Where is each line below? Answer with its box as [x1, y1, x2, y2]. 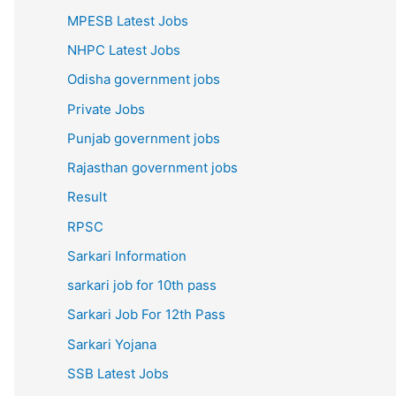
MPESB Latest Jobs [67, 11, 188, 29]
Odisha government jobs [67, 71, 220, 88]
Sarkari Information [67, 247, 187, 264]
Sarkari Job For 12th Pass [67, 306, 225, 324]
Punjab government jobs [67, 129, 220, 147]
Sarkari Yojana [67, 335, 156, 353]
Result [67, 188, 107, 206]
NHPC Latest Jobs [67, 42, 180, 58]
